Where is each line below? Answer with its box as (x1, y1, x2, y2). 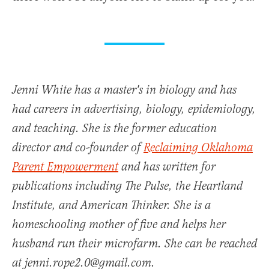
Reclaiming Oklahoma (144, 141, 253, 156)
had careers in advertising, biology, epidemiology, (12, 102, 256, 118)
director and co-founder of (12, 141, 144, 156)
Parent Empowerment (12, 160, 118, 175)
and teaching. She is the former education (12, 121, 217, 137)
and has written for (118, 160, 216, 175)
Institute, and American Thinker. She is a (12, 198, 211, 214)
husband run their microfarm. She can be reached (12, 237, 257, 252)
